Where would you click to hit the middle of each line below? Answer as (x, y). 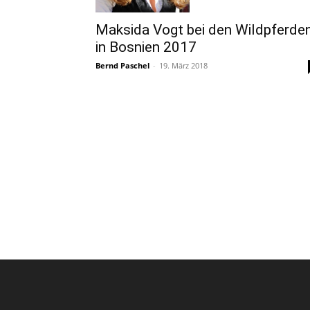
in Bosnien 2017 (146, 47)
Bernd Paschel (122, 65)
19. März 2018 (183, 65)
